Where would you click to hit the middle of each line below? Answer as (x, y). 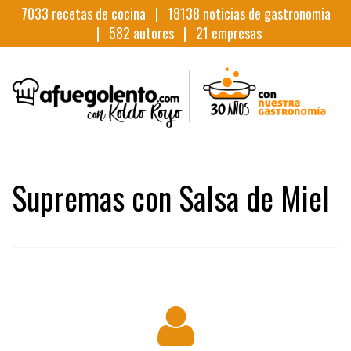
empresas (235, 33)
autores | (163, 33)
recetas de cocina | (108, 13)
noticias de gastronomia (265, 13)
